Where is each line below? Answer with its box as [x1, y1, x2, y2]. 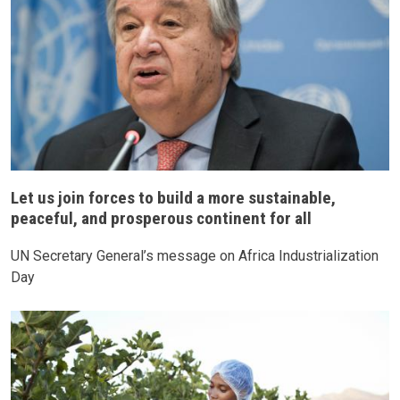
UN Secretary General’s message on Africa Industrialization [11, 247, 379, 265]
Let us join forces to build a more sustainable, [11, 187, 336, 208]
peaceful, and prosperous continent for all [11, 208, 312, 229]
